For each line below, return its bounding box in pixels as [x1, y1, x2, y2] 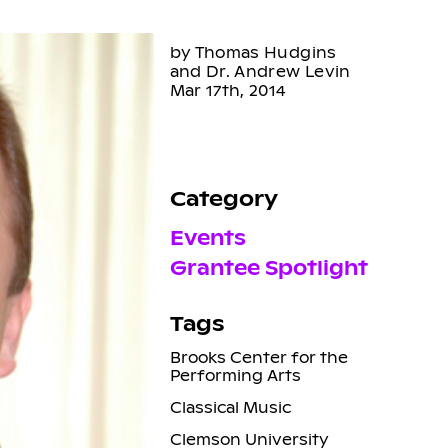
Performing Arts [169, 365, 301, 385]
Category [169, 185, 278, 212]
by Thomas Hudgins [169, 42, 337, 62]
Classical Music [169, 397, 291, 417]
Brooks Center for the [169, 347, 348, 367]
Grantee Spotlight [169, 255, 368, 281]
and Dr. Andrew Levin [169, 61, 351, 81]
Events [169, 225, 246, 251]
